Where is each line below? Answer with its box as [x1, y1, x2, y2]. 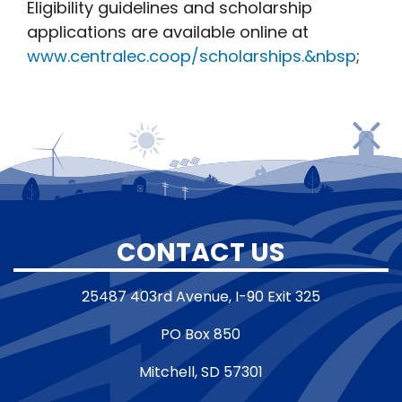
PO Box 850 [161, 323, 241, 345]
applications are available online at [27, 21, 309, 44]
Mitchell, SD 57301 [139, 361, 263, 382]
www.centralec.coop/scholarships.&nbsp [27, 45, 356, 68]
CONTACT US [117, 233, 285, 270]
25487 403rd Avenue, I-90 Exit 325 [82, 285, 320, 307]
